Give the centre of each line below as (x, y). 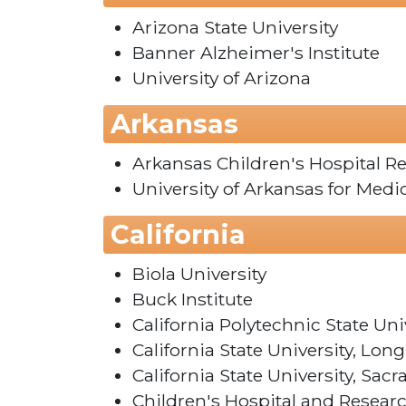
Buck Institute (193, 300)
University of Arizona (222, 78)
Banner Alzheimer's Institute (256, 53)
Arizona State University (235, 28)
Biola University (199, 274)
